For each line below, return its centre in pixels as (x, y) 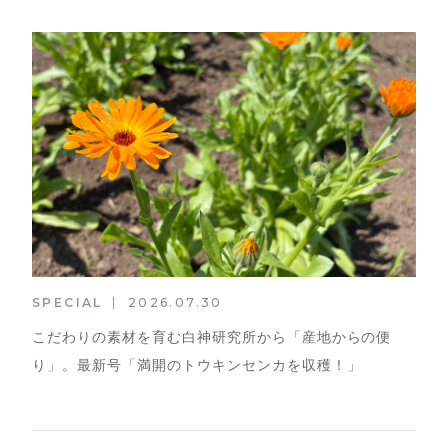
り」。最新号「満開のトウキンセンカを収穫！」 (196, 365)
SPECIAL (67, 302)
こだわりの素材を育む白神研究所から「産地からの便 (211, 337)
